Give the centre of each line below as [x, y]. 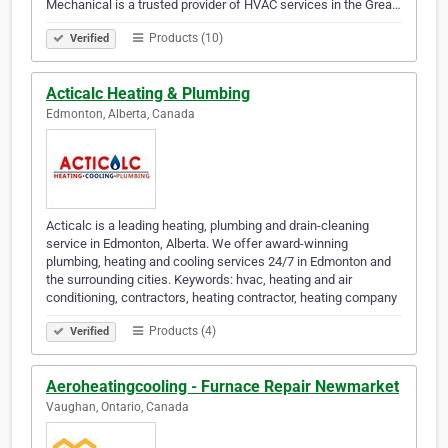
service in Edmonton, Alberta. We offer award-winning [197, 244]
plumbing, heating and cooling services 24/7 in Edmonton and [218, 262]
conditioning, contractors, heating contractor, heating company [221, 298]
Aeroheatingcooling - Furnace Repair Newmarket [222, 387]
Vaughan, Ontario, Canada [117, 407]
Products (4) [181, 331]
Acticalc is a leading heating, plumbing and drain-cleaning [207, 226]
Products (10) [184, 38]
